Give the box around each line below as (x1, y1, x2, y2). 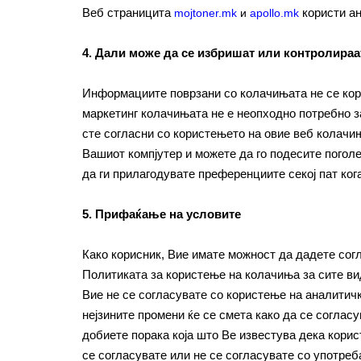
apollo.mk (250, 6, 299, 19)
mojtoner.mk (174, 6, 237, 19)
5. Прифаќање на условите (82, 207, 241, 221)
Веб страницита (82, 6, 174, 19)
